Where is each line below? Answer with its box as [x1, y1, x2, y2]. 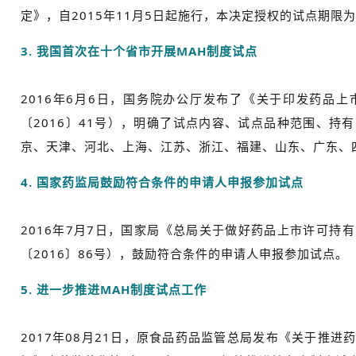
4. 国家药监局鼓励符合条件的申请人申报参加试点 [20, 174, 304, 191]
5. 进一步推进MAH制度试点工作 [20, 281, 207, 298]
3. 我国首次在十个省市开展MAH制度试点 [20, 43, 257, 60]
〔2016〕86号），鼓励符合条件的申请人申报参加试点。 [20, 246, 348, 262]
